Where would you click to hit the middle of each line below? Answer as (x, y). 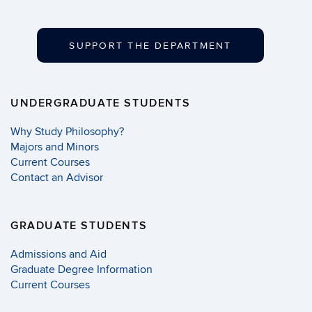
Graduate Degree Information (81, 270)
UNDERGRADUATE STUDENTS (101, 103)
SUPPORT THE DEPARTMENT (150, 46)
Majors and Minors (55, 147)
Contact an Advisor (57, 178)
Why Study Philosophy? (67, 132)
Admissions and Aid (58, 255)
